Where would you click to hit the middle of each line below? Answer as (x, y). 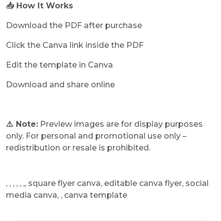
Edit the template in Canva (59, 65)
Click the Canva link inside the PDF (75, 45)
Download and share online (60, 85)
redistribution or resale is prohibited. (78, 148)
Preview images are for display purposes (120, 124)
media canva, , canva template (67, 195)
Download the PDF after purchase (74, 26)
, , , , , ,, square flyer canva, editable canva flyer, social (107, 184)
